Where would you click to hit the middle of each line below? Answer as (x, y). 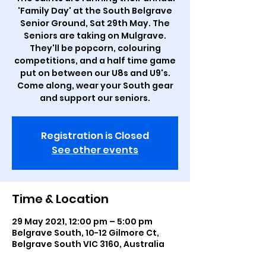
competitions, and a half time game (95, 61)
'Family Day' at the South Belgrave (95, 11)
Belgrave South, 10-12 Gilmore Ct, (85, 233)
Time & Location (60, 199)
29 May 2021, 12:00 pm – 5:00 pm (82, 221)
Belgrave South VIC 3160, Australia (88, 244)
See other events (95, 150)
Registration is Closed (95, 136)
